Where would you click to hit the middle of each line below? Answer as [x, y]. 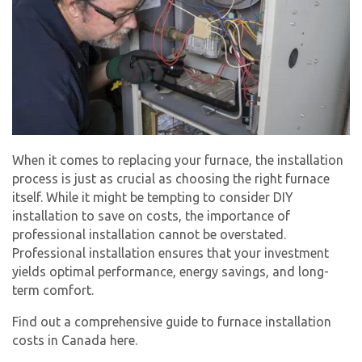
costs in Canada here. [75, 341]
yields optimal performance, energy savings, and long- [170, 272]
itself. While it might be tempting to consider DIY [153, 198]
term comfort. [53, 290]
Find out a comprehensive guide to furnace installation [172, 322]
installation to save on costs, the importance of [151, 216]
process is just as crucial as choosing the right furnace [171, 179]
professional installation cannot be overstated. [149, 235]
